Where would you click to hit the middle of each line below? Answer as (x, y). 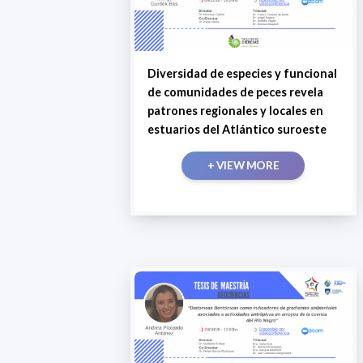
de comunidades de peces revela (235, 92)
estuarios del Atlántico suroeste (237, 129)
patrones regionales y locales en (235, 110)
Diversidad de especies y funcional (242, 73)
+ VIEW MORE (243, 165)
